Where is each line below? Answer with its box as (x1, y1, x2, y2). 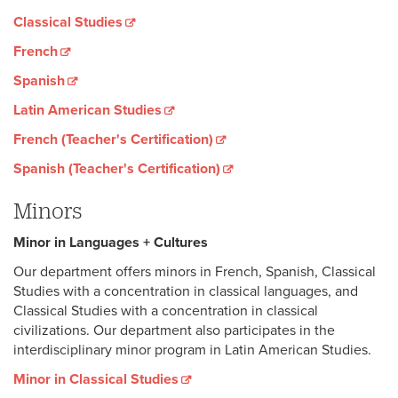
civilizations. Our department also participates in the (13, 322, 335, 340)
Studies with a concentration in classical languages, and (13, 283, 358, 301)
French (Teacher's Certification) (13, 131, 213, 149)
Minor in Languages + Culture (13, 234, 201, 252)
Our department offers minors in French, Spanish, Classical (13, 263, 376, 282)
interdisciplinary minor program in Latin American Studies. (13, 341, 371, 360)
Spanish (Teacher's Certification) (13, 160, 220, 179)
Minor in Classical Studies (13, 370, 179, 389)
